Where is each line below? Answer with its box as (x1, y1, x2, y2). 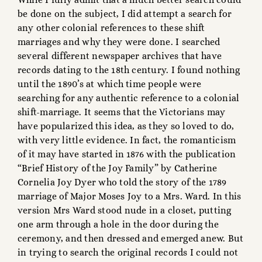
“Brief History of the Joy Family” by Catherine (18, 163, 218, 174)
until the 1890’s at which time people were (18, 78, 202, 90)
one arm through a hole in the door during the (18, 219, 219, 230)
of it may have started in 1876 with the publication (18, 149, 236, 160)
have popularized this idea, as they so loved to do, (18, 120, 235, 132)
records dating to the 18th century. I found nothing (18, 64, 240, 76)
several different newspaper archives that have (18, 50, 222, 62)
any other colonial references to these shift (18, 22, 205, 34)
